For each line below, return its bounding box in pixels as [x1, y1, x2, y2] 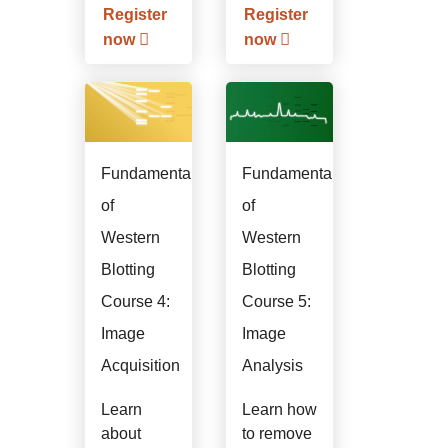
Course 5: [242, 292, 312, 310]
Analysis [242, 356, 304, 374]
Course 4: [101, 292, 170, 310]
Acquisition [101, 356, 180, 374]
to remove [242, 424, 313, 442]
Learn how [242, 400, 318, 418]
